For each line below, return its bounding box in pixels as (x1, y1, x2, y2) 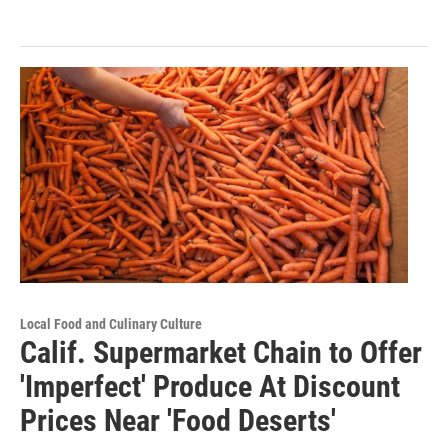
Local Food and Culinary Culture (20, 315, 202, 332)
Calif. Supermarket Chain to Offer (20, 334, 422, 370)
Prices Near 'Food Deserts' (20, 402, 336, 438)
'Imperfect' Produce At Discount (20, 368, 400, 404)
